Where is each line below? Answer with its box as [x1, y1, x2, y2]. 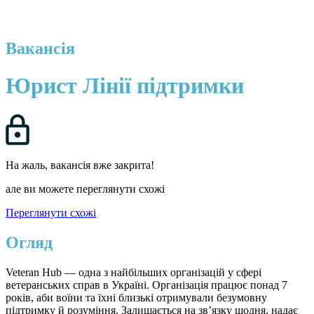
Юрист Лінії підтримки [6, 73, 244, 99]
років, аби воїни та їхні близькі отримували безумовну [6, 291, 267, 303]
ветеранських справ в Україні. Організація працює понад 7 [6, 278, 287, 291]
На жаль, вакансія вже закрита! [6, 158, 154, 171]
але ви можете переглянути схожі [6, 182, 165, 195]
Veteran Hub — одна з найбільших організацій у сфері [6, 266, 261, 278]
